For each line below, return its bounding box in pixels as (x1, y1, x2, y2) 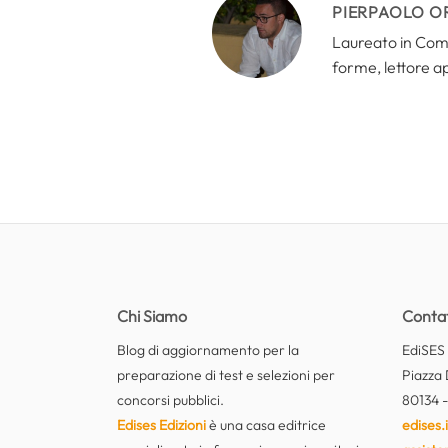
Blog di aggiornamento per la (117, 340, 299, 359)
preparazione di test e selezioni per (117, 365, 335, 384)
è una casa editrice (206, 415, 326, 434)
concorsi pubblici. (117, 390, 224, 409)
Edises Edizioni (117, 415, 206, 434)
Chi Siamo (117, 305, 187, 326)
